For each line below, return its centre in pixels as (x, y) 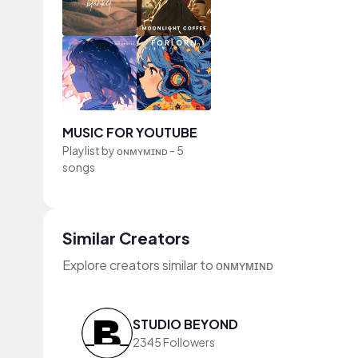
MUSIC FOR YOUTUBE (130, 132)
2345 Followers (174, 342)
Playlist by (89, 150)
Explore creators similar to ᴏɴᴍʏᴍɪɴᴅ (168, 265)
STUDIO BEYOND (185, 324)
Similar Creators (126, 237)
